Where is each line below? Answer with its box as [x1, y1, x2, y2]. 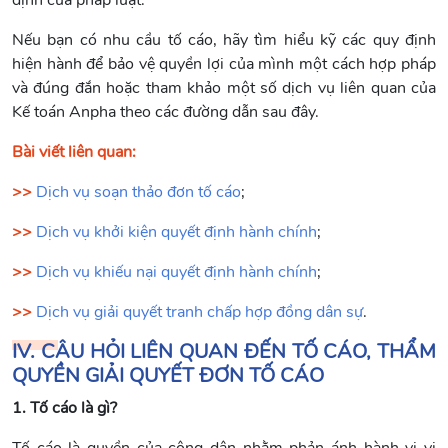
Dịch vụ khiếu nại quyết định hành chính [36, 261, 317, 284]
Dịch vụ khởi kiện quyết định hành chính [36, 221, 317, 244]
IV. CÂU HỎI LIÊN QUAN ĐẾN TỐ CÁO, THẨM [12, 338, 436, 366]
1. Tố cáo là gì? [12, 397, 117, 420]
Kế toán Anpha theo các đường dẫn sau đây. [12, 101, 319, 124]
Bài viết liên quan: [12, 141, 136, 164]
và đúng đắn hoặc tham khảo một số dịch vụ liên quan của [12, 77, 436, 100]
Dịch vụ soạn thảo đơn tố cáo [36, 181, 241, 204]
